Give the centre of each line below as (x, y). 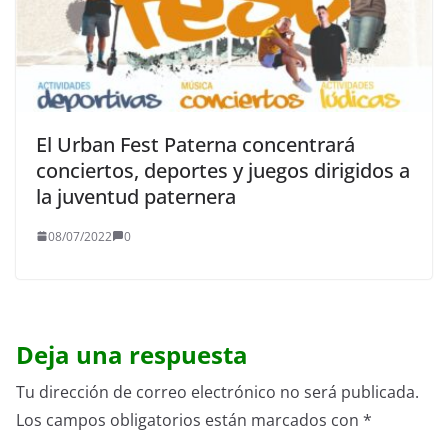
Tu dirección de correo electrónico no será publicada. (217, 391)
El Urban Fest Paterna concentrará (195, 144)
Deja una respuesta (132, 354)
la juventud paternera (136, 196)
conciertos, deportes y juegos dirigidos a (223, 170)
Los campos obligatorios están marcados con (189, 419)
